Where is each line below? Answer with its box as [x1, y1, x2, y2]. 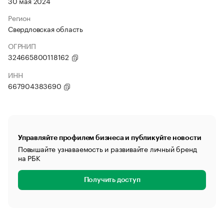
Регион [8, 12, 30, 23]
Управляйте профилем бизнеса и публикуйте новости [18, 134, 201, 141]
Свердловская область [8, 23, 83, 34]
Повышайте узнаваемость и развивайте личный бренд [18, 143, 197, 154]
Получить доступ [83, 176, 140, 183]
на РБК [18, 152, 40, 163]
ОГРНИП [8, 40, 36, 51]
